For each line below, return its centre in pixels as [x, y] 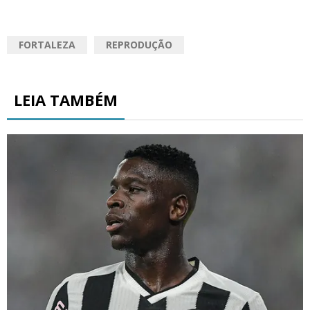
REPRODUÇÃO [139, 45]
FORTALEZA [47, 45]
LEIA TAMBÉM [66, 100]
